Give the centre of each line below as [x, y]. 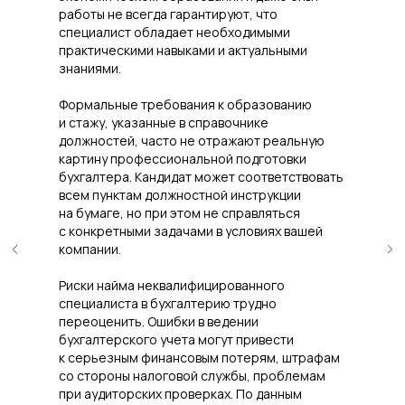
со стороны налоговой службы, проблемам [192, 375]
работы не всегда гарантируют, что [168, 14]
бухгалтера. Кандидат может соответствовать [201, 176]
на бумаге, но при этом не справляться [179, 212]
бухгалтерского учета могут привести [176, 339]
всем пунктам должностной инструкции [180, 194]
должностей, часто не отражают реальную [192, 140]
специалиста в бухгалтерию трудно [168, 303]
